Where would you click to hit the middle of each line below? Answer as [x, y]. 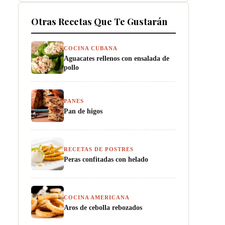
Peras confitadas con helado [106, 159]
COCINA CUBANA [91, 48]
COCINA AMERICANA [97, 197]
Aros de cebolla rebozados [103, 207]
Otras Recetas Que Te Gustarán [99, 21]
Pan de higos [83, 111]
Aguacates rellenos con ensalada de [117, 58]
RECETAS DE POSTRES [99, 149]
